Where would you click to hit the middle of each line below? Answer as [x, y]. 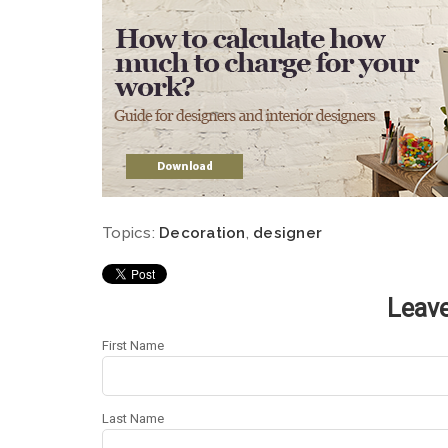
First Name [133, 346]
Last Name [133, 419]
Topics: [130, 233]
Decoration [202, 233]
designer [287, 233]
